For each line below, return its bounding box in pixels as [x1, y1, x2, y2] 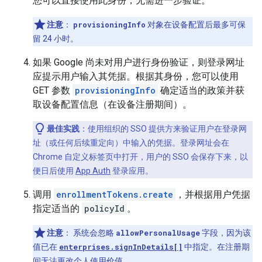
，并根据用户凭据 [175, 188, 250, 200]
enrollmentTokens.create [56, 188, 173, 200]
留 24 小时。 [33, 33, 78, 43]
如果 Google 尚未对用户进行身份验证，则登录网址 [33, 56, 244, 68]
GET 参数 [33, 84, 73, 96]
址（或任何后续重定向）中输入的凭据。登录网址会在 [33, 137, 229, 147]
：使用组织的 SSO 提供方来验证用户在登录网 [80, 123, 247, 133]
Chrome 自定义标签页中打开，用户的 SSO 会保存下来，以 [33, 151, 248, 161]
